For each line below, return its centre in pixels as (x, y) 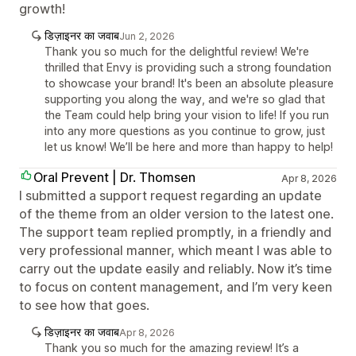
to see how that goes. (84, 305)
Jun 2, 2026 (147, 36)
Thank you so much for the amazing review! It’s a (172, 347)
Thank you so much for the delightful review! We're (177, 51)
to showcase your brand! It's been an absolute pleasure (189, 83)
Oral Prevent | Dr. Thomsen (114, 177)
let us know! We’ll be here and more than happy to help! (189, 146)
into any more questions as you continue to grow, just (185, 130)
